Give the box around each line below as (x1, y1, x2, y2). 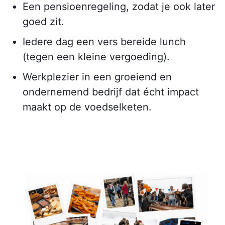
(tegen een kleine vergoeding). (23, 50, 170, 63)
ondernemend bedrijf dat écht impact (23, 85, 199, 98)
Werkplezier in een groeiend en (23, 70, 172, 83)
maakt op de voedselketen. (23, 100, 152, 113)
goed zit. (23, 15, 64, 28)
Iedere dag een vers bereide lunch (23, 35, 186, 48)
